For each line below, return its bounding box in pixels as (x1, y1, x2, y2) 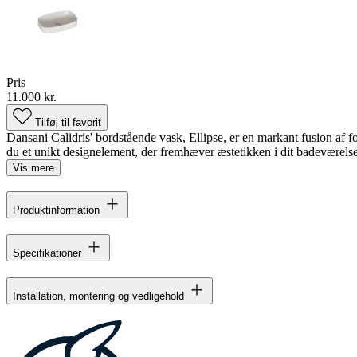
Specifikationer (13, 247, 81, 260)
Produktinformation (13, 204, 100, 217)
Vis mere (13, 161, 54, 174)
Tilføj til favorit (35, 116, 101, 128)
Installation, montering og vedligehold (13, 290, 184, 303)
